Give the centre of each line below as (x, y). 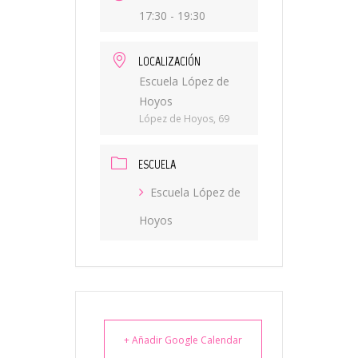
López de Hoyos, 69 (184, 119)
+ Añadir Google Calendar (183, 340)
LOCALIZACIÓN (169, 61)
